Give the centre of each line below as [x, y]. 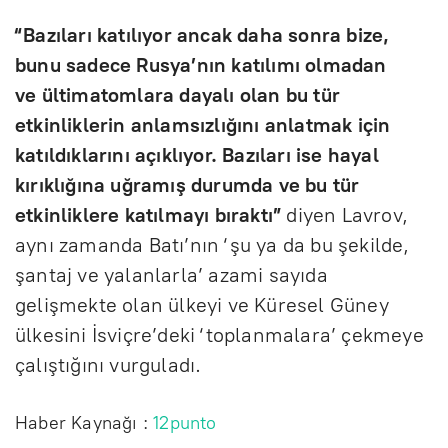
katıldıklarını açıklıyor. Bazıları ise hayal [197, 154]
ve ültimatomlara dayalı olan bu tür [178, 94]
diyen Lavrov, [345, 214]
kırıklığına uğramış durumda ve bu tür [187, 184]
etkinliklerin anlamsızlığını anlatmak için [203, 124]
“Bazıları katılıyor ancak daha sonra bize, [202, 34]
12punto [185, 422]
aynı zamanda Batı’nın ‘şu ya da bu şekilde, [212, 244]
